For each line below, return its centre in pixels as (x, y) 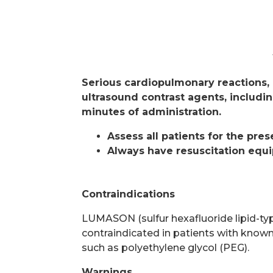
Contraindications (129, 194)
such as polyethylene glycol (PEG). (166, 248)
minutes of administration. (152, 112)
